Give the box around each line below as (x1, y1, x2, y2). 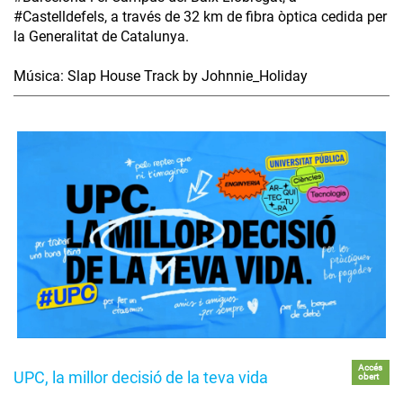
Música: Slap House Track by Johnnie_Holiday (13, 67, 308, 85)
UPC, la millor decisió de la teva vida (13, 368, 268, 388)
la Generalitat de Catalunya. (13, 27, 189, 45)
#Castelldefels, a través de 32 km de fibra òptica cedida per (13, 7, 387, 25)
